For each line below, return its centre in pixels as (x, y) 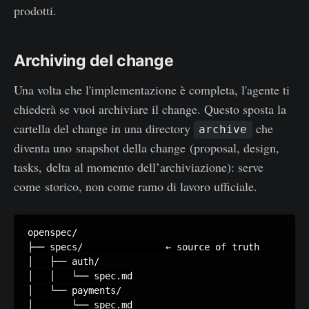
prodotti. (35, 10)
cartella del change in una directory (104, 128)
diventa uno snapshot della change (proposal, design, (147, 147)
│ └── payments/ (74, 290)
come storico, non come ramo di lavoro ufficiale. (136, 186)
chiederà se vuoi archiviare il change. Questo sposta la (150, 109)
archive (223, 130)
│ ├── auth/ (63, 261)
